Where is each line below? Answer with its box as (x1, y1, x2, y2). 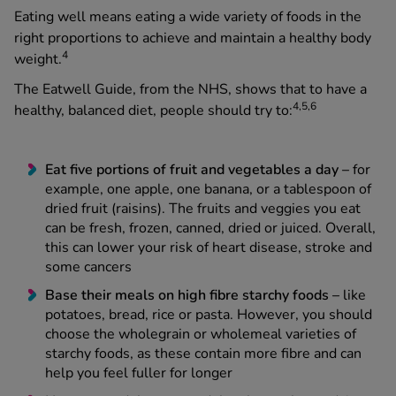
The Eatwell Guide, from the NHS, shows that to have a (14, 80, 367, 100)
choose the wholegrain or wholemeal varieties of (45, 324, 356, 345)
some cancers (45, 257, 132, 278)
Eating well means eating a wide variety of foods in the (14, 7, 362, 27)
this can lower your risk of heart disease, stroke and (45, 238, 372, 258)
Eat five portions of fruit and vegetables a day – (45, 160, 353, 180)
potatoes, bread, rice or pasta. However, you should (45, 305, 372, 325)
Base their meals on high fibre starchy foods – (45, 286, 339, 306)
